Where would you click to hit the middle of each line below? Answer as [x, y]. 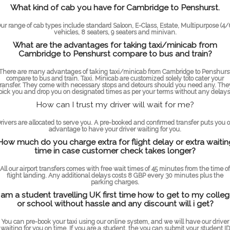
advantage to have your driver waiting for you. [115, 129]
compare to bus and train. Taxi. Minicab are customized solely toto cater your [115, 78]
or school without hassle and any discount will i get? [115, 203]
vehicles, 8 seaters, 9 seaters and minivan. [115, 32]
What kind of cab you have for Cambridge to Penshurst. [115, 7]
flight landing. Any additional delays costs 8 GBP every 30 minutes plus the [115, 175]
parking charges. [115, 182]
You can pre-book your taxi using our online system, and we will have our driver [115, 221]
